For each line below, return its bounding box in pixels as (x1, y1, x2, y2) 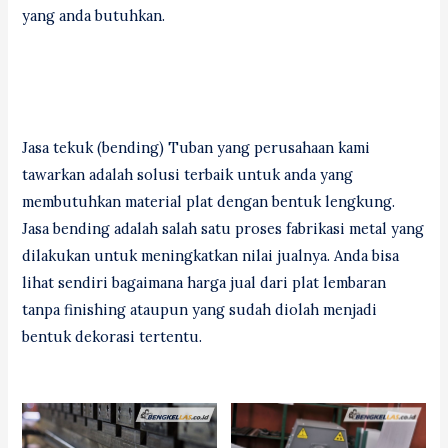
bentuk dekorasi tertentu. (22, 326, 203, 346)
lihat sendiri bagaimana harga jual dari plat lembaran (22, 272, 387, 292)
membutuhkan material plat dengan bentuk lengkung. (22, 191, 396, 211)
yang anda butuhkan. (22, 6, 166, 26)
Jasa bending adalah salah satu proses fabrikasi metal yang (22, 218, 425, 238)
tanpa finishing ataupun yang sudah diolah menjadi (22, 299, 378, 319)
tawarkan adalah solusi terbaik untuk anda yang (22, 164, 354, 184)
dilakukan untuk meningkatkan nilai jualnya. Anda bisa (22, 245, 400, 265)
